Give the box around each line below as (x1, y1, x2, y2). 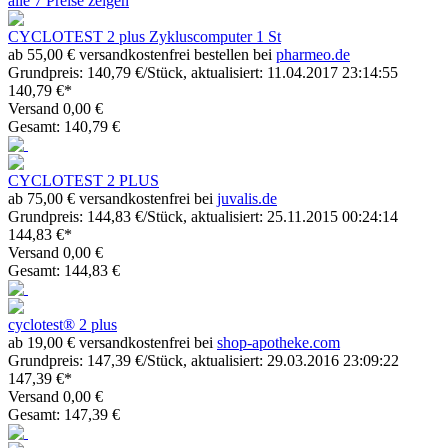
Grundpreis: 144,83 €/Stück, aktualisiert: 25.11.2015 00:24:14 (8, 207, 398, 225)
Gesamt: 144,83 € (8, 261, 120, 279)
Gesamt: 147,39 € (8, 405, 120, 423)
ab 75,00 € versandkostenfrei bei (8, 189, 217, 207)
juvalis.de (217, 189, 277, 207)
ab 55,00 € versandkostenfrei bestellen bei (8, 45, 276, 63)
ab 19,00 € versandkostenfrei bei (8, 333, 217, 351)
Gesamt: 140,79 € (8, 117, 120, 135)
